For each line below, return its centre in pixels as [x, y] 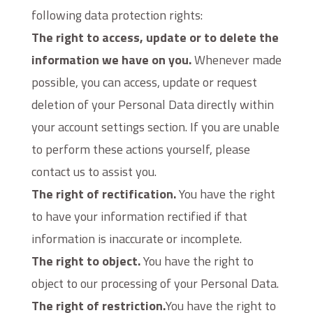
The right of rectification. [103, 194]
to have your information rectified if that [139, 216]
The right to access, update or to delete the [155, 37]
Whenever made [236, 60]
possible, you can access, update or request [144, 82]
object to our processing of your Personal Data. [155, 283]
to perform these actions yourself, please [140, 149]
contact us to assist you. [94, 172]
